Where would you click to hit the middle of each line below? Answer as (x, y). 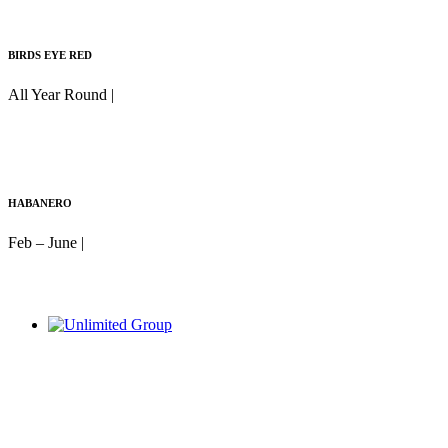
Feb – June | (48, 242)
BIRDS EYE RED (50, 54)
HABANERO (40, 202)
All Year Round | (63, 94)
